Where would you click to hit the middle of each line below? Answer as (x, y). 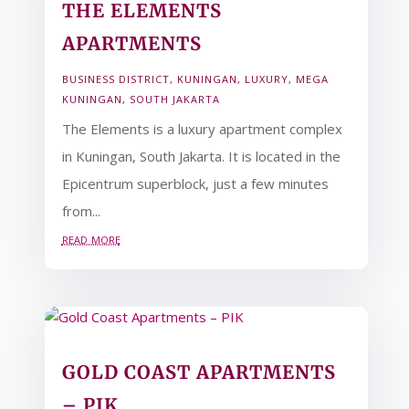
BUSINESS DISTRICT (115, 79)
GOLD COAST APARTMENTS (199, 372)
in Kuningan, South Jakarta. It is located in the (201, 156)
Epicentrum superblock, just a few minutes (195, 184)
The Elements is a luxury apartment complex (202, 129)
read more (91, 238)
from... (81, 211)
